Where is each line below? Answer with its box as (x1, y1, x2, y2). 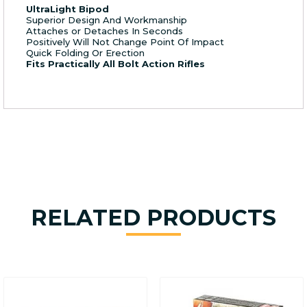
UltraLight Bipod (26, 3, 109, 15)
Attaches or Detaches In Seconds (26, 25, 183, 37)
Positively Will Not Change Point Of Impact (26, 36, 224, 48)
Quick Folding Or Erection (26, 47, 145, 59)
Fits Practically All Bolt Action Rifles (26, 58, 205, 70)
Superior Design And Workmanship (26, 14, 187, 26)
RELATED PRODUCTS (31, 204, 276, 232)
